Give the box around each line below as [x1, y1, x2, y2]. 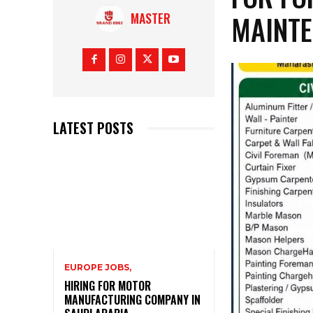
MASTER [130, 9, 170, 28]
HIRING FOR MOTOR [64, 277, 151, 294]
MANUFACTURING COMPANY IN [64, 291, 201, 308]
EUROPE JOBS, [64, 261, 131, 272]
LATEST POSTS [53, 117, 133, 139]
